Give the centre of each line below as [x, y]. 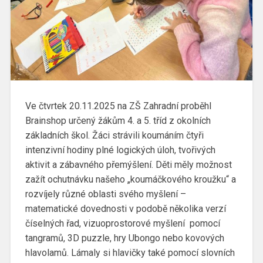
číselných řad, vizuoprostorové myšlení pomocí [122, 223]
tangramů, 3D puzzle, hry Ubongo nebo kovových [124, 238]
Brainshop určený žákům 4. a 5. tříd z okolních [118, 120]
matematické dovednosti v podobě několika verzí [125, 208]
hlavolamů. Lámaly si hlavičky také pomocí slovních [130, 252]
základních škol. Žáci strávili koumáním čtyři [114, 135]
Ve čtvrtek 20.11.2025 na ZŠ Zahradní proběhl [118, 106]
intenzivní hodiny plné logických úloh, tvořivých [120, 150]
